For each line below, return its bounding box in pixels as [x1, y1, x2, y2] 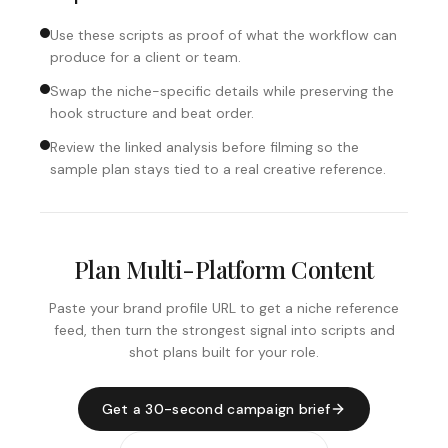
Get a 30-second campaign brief [101, 400, 331, 418]
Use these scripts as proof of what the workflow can [50, 26, 397, 44]
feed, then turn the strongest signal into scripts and [53, 321, 395, 339]
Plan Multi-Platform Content [73, 253, 375, 285]
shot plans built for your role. [129, 343, 319, 361]
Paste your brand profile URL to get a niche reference [49, 299, 399, 317]
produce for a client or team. [50, 48, 241, 66]
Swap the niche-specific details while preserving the [50, 82, 394, 100]
